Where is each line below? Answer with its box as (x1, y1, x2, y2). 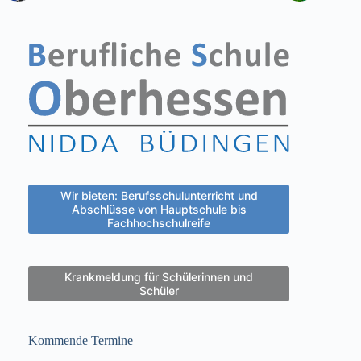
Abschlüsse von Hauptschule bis (71, 201, 247, 216)
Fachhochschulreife (107, 215, 211, 230)
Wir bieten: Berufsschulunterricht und (60, 188, 258, 202)
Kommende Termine (28, 333, 133, 347)
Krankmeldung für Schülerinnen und (64, 269, 254, 284)
